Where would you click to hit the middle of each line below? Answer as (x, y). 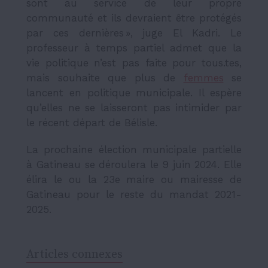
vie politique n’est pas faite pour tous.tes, (134, 63)
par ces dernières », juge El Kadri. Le (134, 33)
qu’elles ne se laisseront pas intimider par (134, 107)
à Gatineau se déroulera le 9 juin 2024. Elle (134, 164)
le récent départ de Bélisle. (92, 122)
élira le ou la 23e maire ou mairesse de (134, 179)
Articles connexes (74, 254)
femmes (203, 77)
